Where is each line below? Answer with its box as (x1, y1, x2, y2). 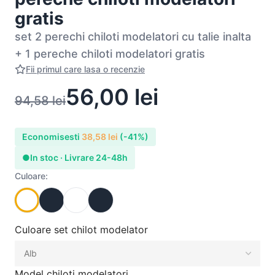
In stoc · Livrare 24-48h (30, 152, 128, 163)
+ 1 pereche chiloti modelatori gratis (15, 47, 205, 60)
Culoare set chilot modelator (15, 223, 148, 236)
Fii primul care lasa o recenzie (26, 63, 145, 74)
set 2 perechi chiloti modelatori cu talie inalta (15, 29, 251, 43)
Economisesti (22, 131, 82, 142)
